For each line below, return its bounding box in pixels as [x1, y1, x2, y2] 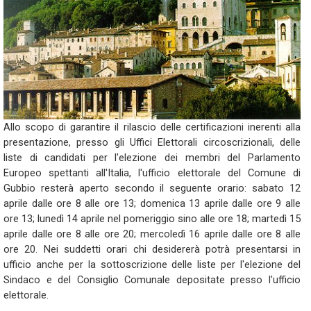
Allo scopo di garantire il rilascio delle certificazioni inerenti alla [3, 121, 301, 133]
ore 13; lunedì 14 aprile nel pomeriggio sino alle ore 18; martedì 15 [3, 212, 301, 225]
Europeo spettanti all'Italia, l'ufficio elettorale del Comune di [3, 167, 301, 179]
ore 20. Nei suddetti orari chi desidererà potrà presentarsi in [3, 243, 301, 255]
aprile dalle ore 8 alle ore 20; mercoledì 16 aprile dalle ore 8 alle [3, 228, 301, 240]
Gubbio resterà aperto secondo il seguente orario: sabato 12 [3, 182, 301, 194]
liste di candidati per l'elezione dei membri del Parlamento [3, 151, 301, 164]
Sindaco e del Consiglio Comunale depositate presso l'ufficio [3, 274, 301, 286]
